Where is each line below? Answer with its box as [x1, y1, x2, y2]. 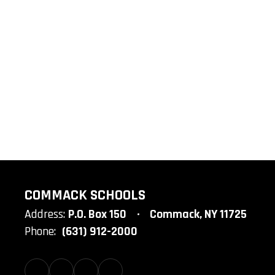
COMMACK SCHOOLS [25, 185, 145, 204]
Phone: [25, 223, 56, 239]
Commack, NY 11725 [150, 206, 247, 222]
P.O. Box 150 [68, 206, 126, 222]
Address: [25, 206, 65, 222]
